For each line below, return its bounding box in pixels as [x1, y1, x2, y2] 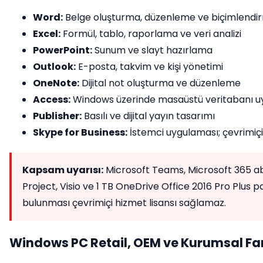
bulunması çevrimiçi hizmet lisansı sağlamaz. [22, 196, 226, 210]
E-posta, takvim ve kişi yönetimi [76, 60, 223, 73]
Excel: [33, 27, 60, 41]
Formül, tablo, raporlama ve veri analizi [60, 27, 241, 41]
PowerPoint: [33, 43, 92, 57]
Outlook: [33, 60, 76, 73]
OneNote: [33, 76, 79, 90]
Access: [33, 93, 70, 106]
